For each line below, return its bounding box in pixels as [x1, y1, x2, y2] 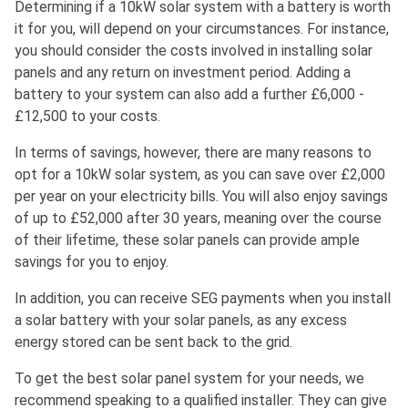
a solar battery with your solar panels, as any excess [15, 311, 347, 330]
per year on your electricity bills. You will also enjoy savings [15, 188, 388, 206]
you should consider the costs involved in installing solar [15, 42, 372, 60]
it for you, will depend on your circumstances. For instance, [15, 20, 389, 38]
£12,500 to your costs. [15, 107, 160, 126]
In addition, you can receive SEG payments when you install [15, 290, 391, 308]
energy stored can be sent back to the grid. [15, 333, 292, 352]
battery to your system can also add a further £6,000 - [15, 86, 364, 104]
